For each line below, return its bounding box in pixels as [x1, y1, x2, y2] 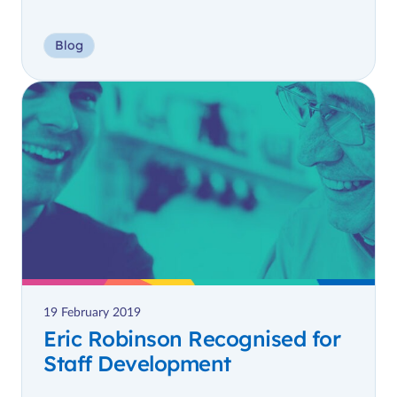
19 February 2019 [43, 307, 141, 320]
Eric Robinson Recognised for [43, 325, 340, 353]
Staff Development [43, 350, 231, 378]
